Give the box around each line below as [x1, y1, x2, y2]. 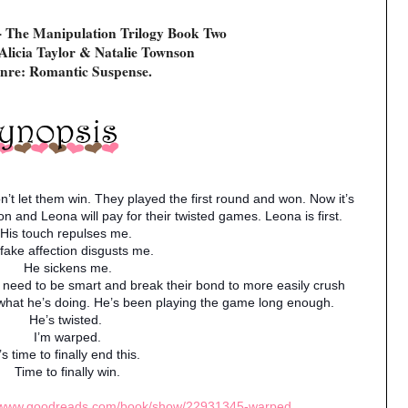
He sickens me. [23, 260, 112, 275]
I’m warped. [34, 329, 101, 344]
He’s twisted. [29, 311, 102, 327]
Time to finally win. [15, 363, 120, 379]
